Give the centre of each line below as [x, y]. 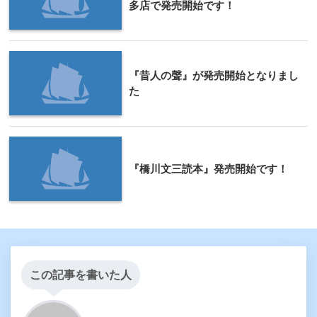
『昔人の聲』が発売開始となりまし [214, 75]
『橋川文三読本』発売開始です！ [208, 168]
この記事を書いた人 [81, 275]
